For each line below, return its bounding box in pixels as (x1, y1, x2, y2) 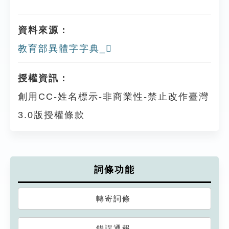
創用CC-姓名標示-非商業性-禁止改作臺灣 (18, 91, 209, 102)
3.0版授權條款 (18, 110, 85, 120)
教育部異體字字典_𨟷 (18, 43, 112, 54)
